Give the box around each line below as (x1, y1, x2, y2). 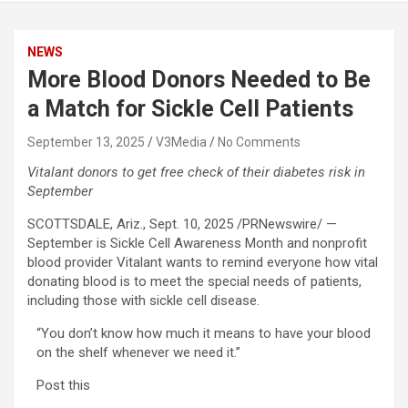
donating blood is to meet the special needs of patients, (27, 273, 362, 291)
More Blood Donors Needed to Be (27, 66, 371, 94)
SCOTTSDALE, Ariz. (27, 216, 143, 233)
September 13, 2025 (27, 135, 145, 150)
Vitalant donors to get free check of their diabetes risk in (27, 164, 365, 181)
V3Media (156, 135, 207, 150)
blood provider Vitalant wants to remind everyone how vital (27, 254, 378, 271)
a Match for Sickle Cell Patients (27, 96, 353, 123)
